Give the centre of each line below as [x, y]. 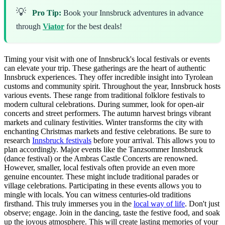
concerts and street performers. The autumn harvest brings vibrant [107, 113]
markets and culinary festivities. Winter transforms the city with [103, 122]
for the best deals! [93, 26]
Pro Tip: [47, 13]
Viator [53, 26]
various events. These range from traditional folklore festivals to [104, 95]
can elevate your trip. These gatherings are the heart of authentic [105, 68]
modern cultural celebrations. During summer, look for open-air [104, 104]
